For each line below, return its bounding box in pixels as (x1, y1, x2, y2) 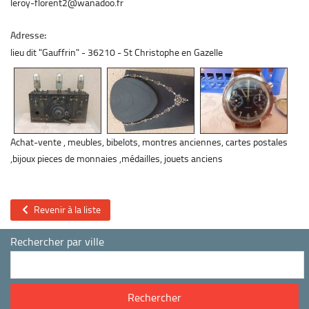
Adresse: (10, 30, 46, 41)
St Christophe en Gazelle (123, 47, 223, 58)
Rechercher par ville (10, 235, 104, 248)
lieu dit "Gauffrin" (10, 47, 79, 58)
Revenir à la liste (30, 204, 101, 216)
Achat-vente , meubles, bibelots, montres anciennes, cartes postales (10, 137, 288, 148)
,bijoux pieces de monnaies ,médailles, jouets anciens (10, 153, 223, 164)
